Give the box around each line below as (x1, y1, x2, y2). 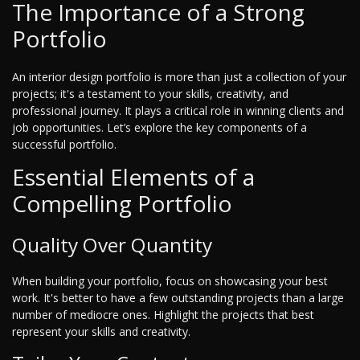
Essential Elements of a (12, 162, 255, 193)
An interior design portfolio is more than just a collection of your (12, 69, 346, 85)
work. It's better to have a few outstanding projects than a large (12, 290, 344, 306)
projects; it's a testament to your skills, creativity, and (12, 86, 288, 102)
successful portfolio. (12, 137, 117, 153)
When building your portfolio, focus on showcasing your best (12, 273, 328, 289)
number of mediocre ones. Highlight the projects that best (12, 307, 314, 323)
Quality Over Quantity (12, 231, 212, 259)
